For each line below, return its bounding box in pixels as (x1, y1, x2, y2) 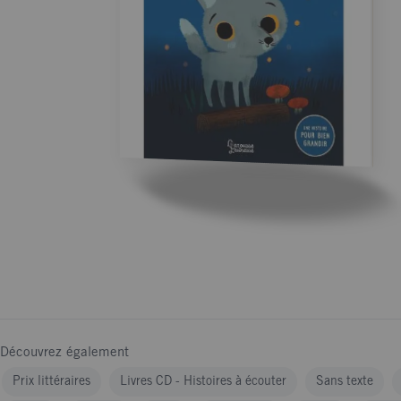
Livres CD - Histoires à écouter (120, 376, 286, 388)
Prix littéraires (13, 376, 90, 388)
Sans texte (316, 376, 373, 388)
